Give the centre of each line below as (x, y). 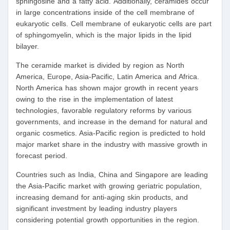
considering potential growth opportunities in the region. (108, 220)
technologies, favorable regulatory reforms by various (104, 111)
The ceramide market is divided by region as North (100, 65)
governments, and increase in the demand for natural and (112, 122)
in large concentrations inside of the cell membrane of (105, 13)
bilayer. (27, 46)
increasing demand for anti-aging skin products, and (102, 197)
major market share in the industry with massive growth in (112, 145)
